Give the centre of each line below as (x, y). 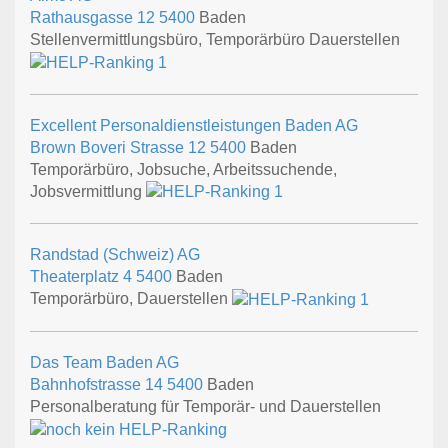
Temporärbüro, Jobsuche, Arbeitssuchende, (183, 169)
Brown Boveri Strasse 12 (120, 147)
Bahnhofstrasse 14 (98, 385)
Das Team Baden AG (104, 363)
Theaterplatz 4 (83, 277)
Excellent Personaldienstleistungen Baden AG (194, 125)
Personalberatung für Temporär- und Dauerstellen (205, 407)
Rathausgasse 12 (94, 17)
